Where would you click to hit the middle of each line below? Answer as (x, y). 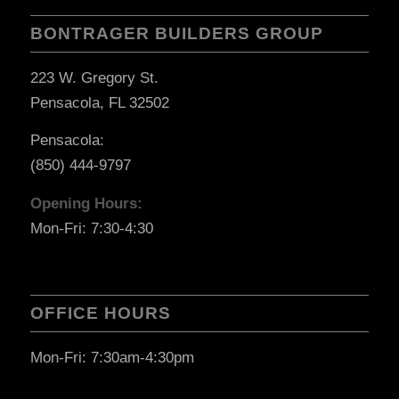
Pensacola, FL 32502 (99, 103)
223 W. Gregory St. (94, 78)
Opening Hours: (86, 203)
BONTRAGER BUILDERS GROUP (176, 33)
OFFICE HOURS (100, 313)
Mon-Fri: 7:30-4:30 (91, 228)
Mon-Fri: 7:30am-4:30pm (112, 358)
